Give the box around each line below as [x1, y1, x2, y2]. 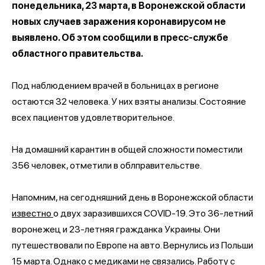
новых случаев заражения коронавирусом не [12, 15, 226, 27]
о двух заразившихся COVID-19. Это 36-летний [53, 207, 253, 219]
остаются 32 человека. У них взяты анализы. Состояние [12, 95, 246, 107]
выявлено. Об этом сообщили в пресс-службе [12, 31, 228, 43]
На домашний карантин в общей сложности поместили [12, 143, 243, 155]
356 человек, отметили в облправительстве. [12, 159, 202, 171]
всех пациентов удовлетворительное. [12, 111, 174, 123]
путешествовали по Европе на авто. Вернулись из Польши [12, 239, 253, 251]
